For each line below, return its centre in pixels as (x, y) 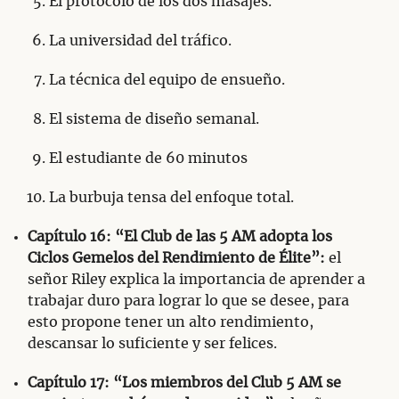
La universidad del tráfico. (140, 41)
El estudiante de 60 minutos (148, 159)
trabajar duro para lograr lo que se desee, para (188, 301)
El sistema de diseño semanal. (154, 120)
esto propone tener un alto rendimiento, (171, 323)
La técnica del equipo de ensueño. (167, 81)
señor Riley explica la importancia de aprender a (196, 280)
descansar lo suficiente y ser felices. (152, 344)
